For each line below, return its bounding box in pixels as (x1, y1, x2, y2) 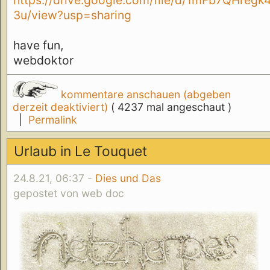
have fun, (13, 38, 63, 53)
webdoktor (13, 53, 74, 68)
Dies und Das (95, 171, 161, 184)
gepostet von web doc (13, 186, 124, 199)
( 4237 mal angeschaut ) (110, 100, 231, 113)
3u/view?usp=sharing (13, 8, 131, 23)
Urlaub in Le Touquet (14, 142, 148, 160)
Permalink (28, 113, 77, 126)
